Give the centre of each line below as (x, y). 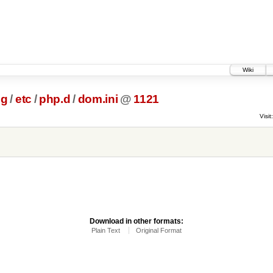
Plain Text (106, 230)
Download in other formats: (136, 221)
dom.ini (98, 99)
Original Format (159, 230)
